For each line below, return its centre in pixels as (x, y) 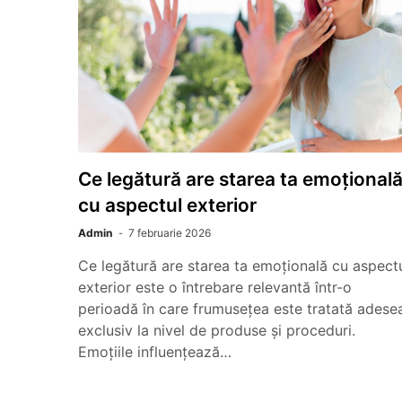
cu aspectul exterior (167, 205)
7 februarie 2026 (170, 233)
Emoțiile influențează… (155, 352)
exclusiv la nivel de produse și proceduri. (217, 330)
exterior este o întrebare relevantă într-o (215, 287)
